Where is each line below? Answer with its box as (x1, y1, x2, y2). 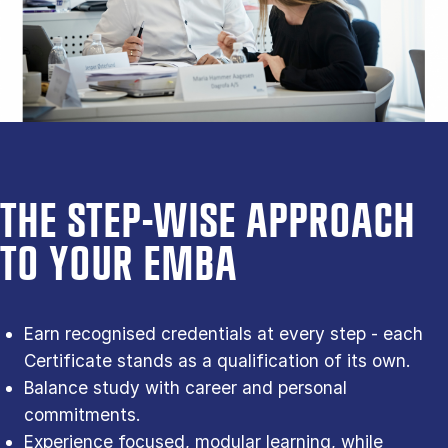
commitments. (24, 403, 141, 425)
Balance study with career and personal (24, 376, 347, 398)
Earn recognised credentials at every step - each (24, 322, 423, 344)
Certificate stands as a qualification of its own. (24, 349, 416, 371)
